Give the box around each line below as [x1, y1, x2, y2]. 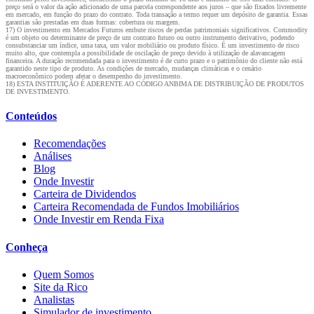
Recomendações [34, 137, 106, 150]
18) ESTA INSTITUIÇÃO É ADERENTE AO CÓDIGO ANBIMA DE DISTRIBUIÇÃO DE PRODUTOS [6, 79, 304, 88]
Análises [34, 150, 71, 163]
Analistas [34, 293, 74, 306]
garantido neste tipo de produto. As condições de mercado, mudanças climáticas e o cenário [6, 64, 261, 72]
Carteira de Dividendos [34, 188, 136, 200]
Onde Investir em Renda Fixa [34, 213, 164, 226]
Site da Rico [34, 280, 88, 293]
